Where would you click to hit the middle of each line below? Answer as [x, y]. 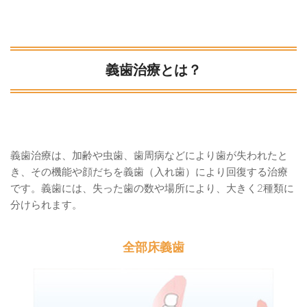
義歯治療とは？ [153, 70]
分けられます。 [46, 205]
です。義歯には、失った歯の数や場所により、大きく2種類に [152, 188]
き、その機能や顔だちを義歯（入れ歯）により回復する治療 [149, 172]
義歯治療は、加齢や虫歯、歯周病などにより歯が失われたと [149, 156]
